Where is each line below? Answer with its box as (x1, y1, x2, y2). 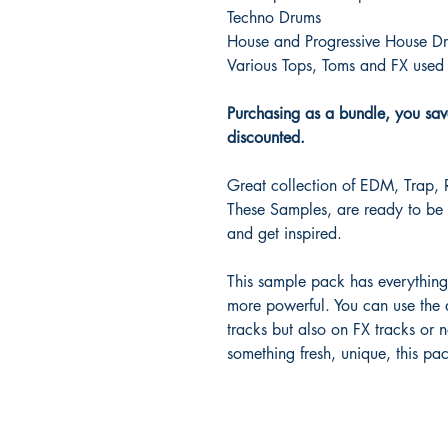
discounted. (227, 126, 305, 148)
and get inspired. (227, 222, 342, 244)
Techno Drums (227, 6, 321, 28)
